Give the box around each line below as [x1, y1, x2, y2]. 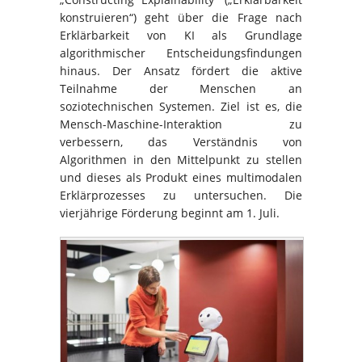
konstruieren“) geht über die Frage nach [60, 9, 302, 25]
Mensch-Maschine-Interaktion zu [60, 116, 302, 132]
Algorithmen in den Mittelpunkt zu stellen [60, 151, 302, 167]
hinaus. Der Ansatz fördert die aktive [60, 62, 302, 78]
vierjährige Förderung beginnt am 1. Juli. [60, 204, 280, 221]
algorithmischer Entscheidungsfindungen [60, 44, 302, 61]
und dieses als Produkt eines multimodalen [60, 169, 302, 185]
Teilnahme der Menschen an [60, 80, 302, 96]
